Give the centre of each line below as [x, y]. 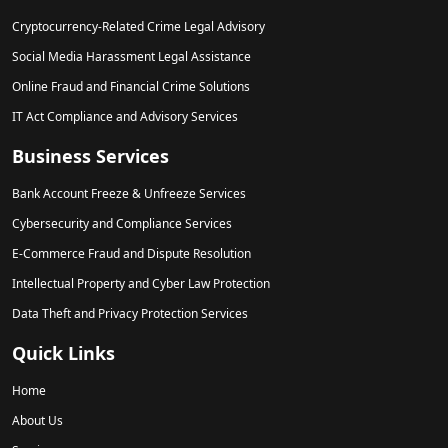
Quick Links [63, 352]
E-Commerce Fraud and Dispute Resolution [131, 253]
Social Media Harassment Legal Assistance [131, 56]
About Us [37, 420]
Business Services [90, 155]
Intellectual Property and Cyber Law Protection [141, 283]
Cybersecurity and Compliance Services [122, 223]
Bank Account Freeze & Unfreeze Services [129, 193]
